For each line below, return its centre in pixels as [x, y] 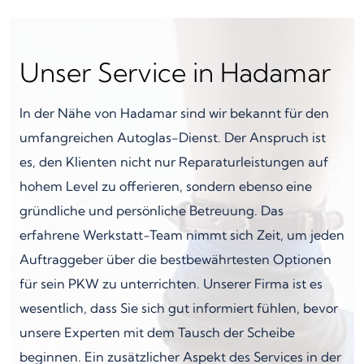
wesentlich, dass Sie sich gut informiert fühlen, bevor [179, 308]
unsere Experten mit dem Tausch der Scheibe [157, 332]
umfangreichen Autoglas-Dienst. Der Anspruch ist [173, 137]
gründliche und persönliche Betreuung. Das [152, 210]
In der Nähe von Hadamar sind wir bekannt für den [174, 113]
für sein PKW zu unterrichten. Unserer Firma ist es [171, 283]
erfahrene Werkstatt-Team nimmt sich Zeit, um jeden [182, 234]
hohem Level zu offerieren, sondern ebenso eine [166, 186]
